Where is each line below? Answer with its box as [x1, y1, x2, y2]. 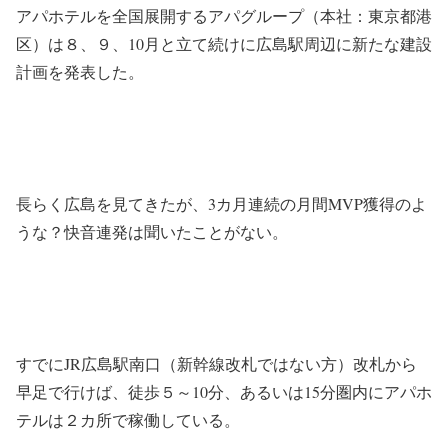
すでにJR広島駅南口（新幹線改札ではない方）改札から [16, 353, 417, 374]
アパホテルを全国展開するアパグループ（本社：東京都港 [16, 5, 432, 26]
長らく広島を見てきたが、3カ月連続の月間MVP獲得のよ [16, 193, 427, 214]
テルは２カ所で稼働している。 [16, 409, 240, 430]
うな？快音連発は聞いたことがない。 [16, 221, 288, 242]
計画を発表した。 [16, 61, 144, 82]
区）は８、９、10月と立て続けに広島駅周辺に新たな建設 [16, 33, 432, 54]
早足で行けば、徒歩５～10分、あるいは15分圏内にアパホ [16, 381, 432, 402]
